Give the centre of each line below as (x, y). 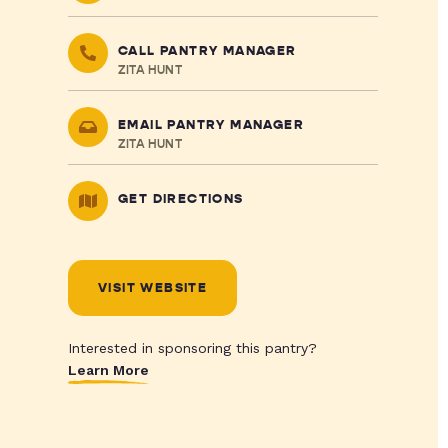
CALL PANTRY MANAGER (207, 51)
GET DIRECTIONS (180, 199)
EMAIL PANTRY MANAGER (210, 125)
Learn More (108, 370)
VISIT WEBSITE (152, 288)
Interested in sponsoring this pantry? (192, 348)
